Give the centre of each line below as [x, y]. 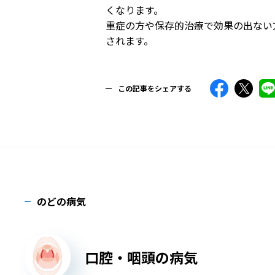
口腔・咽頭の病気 [141, 257]
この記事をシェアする [155, 88]
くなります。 [134, 10]
